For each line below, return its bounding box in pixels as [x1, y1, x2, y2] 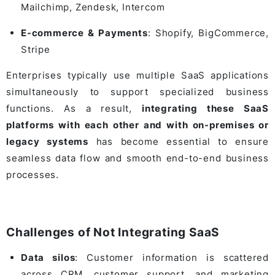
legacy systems [6, 136, 89, 148]
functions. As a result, [6, 103, 142, 115]
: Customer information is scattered [75, 252, 269, 264]
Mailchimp [21, 1, 70, 14]
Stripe [21, 44, 50, 56]
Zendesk [75, 1, 117, 14]
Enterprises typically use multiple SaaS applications [6, 69, 269, 82]
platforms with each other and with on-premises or [6, 119, 269, 131]
